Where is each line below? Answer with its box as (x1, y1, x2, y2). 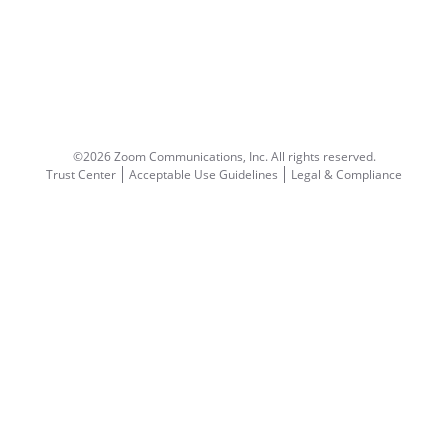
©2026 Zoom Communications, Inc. (72, 148, 271, 165)
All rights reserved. (270, 148, 376, 165)
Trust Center (46, 166, 116, 183)
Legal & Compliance (291, 166, 402, 183)
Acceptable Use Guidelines (129, 166, 278, 183)
